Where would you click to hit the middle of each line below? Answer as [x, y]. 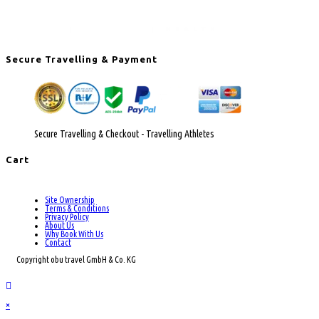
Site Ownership [70, 200]
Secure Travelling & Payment [82, 59]
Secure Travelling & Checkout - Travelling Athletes [124, 134]
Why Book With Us [74, 234]
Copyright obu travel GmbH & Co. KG [76, 260]
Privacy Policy [67, 217]
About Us [59, 226]
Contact [58, 243]
